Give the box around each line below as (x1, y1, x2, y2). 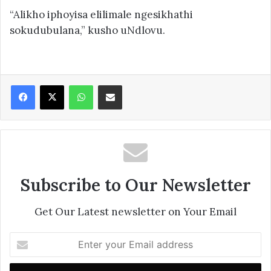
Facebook (34, 79, 71, 90)
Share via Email (122, 79, 141, 90)
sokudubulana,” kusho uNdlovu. (10, 23, 165, 37)
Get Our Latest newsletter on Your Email (34, 204, 237, 218)
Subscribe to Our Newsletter (20, 174, 251, 196)
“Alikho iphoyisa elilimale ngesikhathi (10, 7, 193, 21)
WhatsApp (93, 79, 131, 90)
